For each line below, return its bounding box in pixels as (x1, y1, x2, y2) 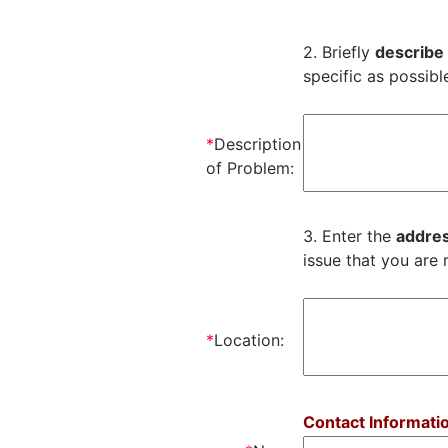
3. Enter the (302, 225, 396, 246)
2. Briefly (302, 41, 375, 62)
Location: (213, 329, 284, 350)
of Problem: (205, 157, 294, 178)
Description (213, 133, 301, 154)
